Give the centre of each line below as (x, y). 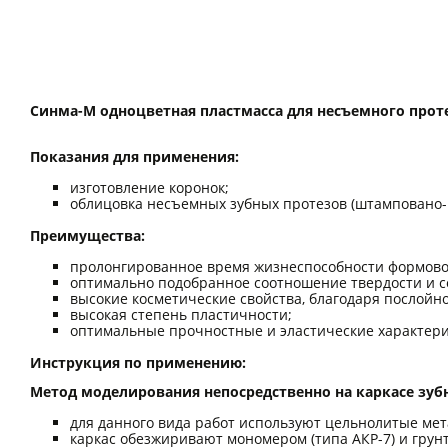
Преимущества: (87, 235)
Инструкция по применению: (138, 362)
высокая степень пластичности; (181, 314)
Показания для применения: (134, 156)
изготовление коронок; (149, 187)
